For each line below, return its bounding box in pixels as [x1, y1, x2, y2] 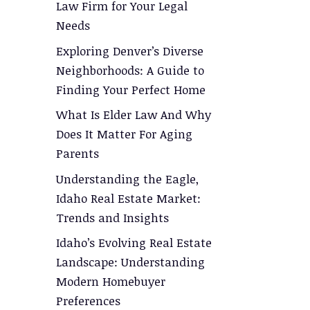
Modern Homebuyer [56, 273, 165, 290]
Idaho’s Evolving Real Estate [56, 235, 212, 251]
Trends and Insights [56, 209, 169, 226]
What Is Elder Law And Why [56, 107, 211, 123]
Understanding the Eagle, [56, 170, 199, 187]
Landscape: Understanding [56, 254, 205, 271]
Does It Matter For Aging [56, 126, 192, 143]
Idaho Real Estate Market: [56, 190, 201, 206]
